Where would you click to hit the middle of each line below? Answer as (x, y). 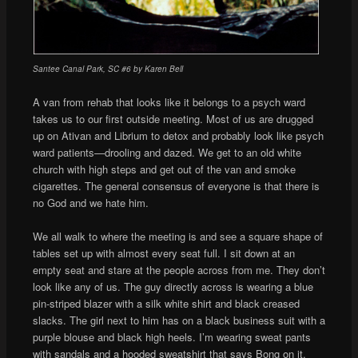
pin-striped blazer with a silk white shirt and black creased (166, 303)
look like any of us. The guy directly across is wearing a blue (173, 286)
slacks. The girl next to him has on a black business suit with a (179, 320)
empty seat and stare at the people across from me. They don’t (179, 269)
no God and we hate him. (90, 202)
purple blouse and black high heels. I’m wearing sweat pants (171, 336)
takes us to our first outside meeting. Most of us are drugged (173, 118)
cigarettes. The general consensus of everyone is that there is (176, 185)
